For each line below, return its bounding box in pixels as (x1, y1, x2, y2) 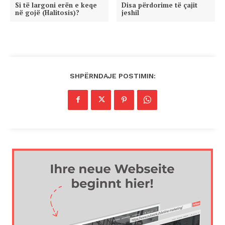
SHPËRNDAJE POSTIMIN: (69, 71, 156, 80)
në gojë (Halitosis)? (15, 8, 79, 17)
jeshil (122, 8, 140, 17)
